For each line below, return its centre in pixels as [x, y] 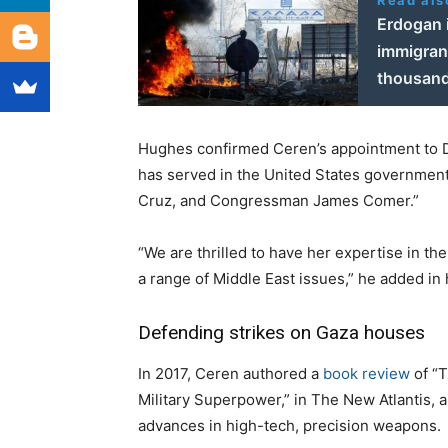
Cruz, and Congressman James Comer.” [278, 201]
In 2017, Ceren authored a [230, 374]
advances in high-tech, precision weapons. [289, 426]
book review [366, 374]
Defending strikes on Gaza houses [281, 333]
